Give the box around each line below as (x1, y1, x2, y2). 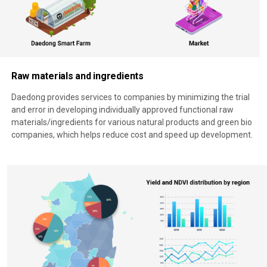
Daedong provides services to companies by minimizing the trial (11, 92, 250, 103)
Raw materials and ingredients (11, 70, 144, 82)
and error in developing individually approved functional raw (11, 105, 234, 115)
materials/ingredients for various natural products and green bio (11, 117, 252, 128)
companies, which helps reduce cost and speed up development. (11, 130, 253, 140)
